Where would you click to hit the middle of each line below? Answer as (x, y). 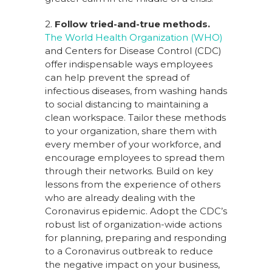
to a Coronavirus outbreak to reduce (129, 251)
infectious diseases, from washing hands (136, 91)
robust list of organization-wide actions (133, 224)
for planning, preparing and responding (136, 238)
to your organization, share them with (131, 131)
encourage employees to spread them (135, 158)
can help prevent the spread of (117, 77)
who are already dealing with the (120, 198)
